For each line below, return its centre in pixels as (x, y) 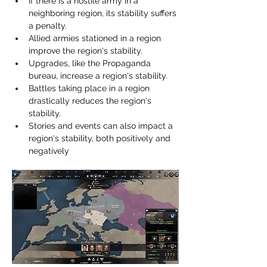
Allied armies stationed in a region (96, 38)
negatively (49, 151)
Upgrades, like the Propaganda (91, 63)
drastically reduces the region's (91, 101)
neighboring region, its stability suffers (104, 13)
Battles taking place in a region (90, 88)
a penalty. (48, 26)
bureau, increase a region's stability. (98, 76)
